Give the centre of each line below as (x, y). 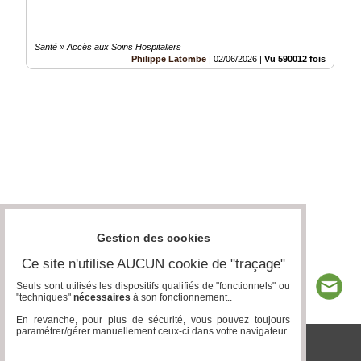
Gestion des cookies (153, 238)
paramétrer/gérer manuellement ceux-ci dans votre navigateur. (152, 332)
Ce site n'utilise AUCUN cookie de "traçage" (153, 264)
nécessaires (102, 298)
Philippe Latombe (169, 59)
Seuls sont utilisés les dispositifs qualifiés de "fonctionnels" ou (153, 286)
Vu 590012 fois (295, 59)
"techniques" (45, 298)
